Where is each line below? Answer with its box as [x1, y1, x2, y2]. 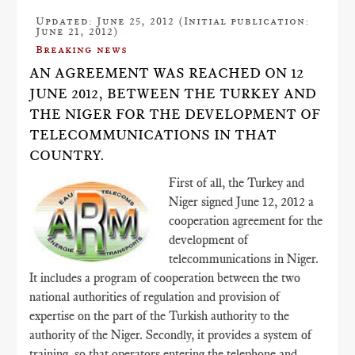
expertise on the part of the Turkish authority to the [29, 308, 290, 324]
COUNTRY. [29, 147, 105, 164]
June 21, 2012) [36, 25, 120, 38]
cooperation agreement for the [169, 213, 323, 229]
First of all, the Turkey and [169, 175, 305, 191]
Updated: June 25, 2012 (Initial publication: [36, 14, 310, 28]
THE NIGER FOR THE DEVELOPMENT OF [29, 106, 321, 123]
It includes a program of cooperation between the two [29, 270, 301, 286]
